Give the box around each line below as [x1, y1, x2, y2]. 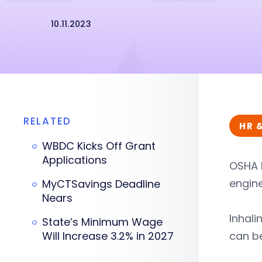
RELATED [23, 114, 71, 128]
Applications [42, 153, 107, 167]
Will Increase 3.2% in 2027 [42, 229, 174, 243]
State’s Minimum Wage [42, 215, 163, 229]
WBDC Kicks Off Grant [42, 139, 156, 153]
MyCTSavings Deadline [42, 177, 160, 191]
